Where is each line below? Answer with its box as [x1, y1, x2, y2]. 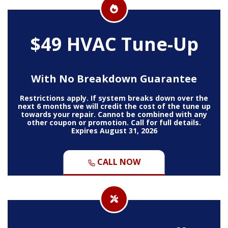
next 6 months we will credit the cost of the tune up [17, 101, 211, 111]
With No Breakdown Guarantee [31, 71, 197, 85]
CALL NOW [95, 156, 140, 167]
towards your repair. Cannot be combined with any [21, 109, 207, 119]
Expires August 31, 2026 [71, 125, 157, 135]
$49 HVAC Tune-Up [30, 31, 198, 56]
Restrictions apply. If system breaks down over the [20, 93, 208, 103]
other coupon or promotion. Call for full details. [27, 117, 201, 127]
